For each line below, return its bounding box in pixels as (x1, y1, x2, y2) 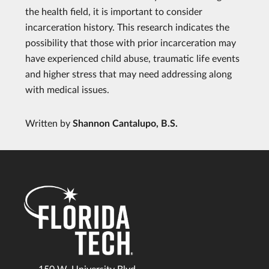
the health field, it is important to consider (25, 5, 202, 17)
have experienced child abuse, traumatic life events (25, 52, 240, 64)
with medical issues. (25, 83, 109, 95)
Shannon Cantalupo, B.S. (73, 117, 178, 129)
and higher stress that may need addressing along (25, 68, 232, 80)
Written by (25, 117, 73, 129)
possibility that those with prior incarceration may (25, 37, 236, 49)
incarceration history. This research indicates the (25, 21, 229, 33)
